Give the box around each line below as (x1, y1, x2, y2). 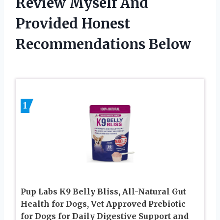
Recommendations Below (16, 35, 191, 54)
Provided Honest (16, 15, 130, 33)
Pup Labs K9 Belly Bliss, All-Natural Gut (21, 187, 186, 197)
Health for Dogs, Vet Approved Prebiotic (21, 199, 186, 209)
